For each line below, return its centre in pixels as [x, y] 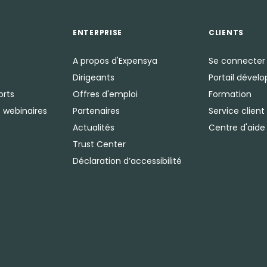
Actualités [94, 128]
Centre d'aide [237, 128]
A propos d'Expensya [115, 61]
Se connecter [237, 61]
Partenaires [96, 111]
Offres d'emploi [105, 94]
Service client [237, 111]
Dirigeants [94, 77]
